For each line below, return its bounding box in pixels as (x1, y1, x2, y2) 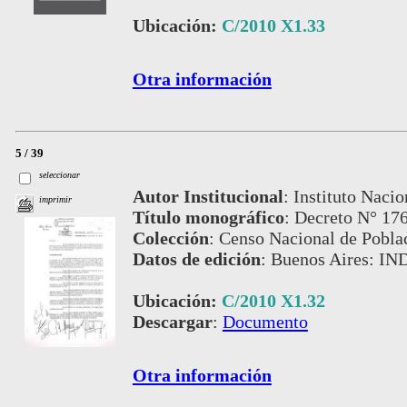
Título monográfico (132, 206, 284, 227)
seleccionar (39, 170, 81, 181)
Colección (132, 227, 209, 248)
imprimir (39, 194, 73, 205)
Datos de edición (132, 248, 261, 269)
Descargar (132, 311, 213, 332)
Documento (222, 311, 308, 332)
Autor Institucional (132, 185, 283, 206)
